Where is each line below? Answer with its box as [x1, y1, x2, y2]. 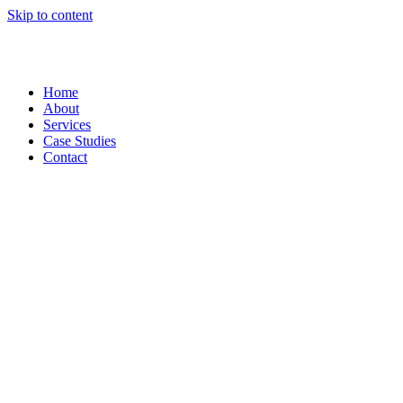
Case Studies [43, 133, 116, 148]
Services [43, 117, 91, 132]
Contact [43, 149, 87, 165]
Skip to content [7, 7, 93, 22]
